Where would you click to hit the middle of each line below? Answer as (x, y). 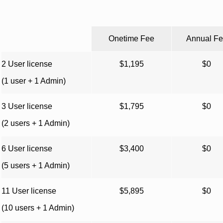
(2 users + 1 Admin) (36, 123)
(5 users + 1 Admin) (36, 166)
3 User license (27, 106)
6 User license (27, 149)
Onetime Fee (131, 39)
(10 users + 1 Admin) (38, 208)
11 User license (29, 191)
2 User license (27, 64)
